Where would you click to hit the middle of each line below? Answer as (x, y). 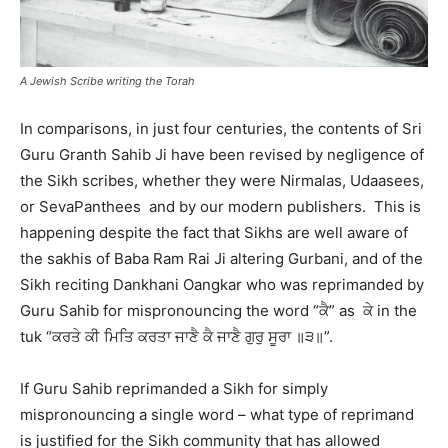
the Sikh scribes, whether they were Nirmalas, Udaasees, (222, 180)
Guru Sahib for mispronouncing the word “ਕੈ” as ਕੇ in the (218, 310)
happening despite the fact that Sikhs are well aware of (214, 232)
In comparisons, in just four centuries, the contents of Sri (221, 128)
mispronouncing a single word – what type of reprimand (217, 414)
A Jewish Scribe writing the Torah (107, 81)
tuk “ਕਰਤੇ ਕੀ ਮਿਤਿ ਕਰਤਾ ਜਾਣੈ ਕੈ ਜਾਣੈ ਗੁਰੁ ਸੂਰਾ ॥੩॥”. (176, 336)
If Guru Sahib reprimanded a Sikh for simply (174, 388)
